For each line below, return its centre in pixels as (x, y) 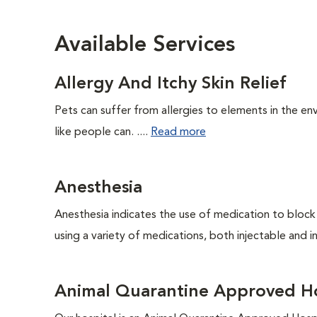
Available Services (145, 45)
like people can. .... (103, 132)
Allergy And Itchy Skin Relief (171, 84)
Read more (178, 132)
